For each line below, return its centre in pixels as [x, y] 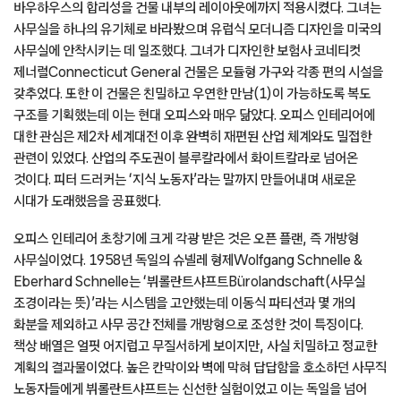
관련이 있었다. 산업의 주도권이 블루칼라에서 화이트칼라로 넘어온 [186, 158]
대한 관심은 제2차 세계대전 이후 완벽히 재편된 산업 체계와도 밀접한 [192, 137]
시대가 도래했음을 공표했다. [87, 201]
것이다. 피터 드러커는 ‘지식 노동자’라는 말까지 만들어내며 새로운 [185, 179]
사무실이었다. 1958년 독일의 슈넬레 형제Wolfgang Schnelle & [188, 260]
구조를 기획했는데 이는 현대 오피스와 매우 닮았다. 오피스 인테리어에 [194, 115]
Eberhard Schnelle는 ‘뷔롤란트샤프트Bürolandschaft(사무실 [189, 282]
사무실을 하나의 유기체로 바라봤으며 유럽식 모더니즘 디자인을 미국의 [197, 29]
